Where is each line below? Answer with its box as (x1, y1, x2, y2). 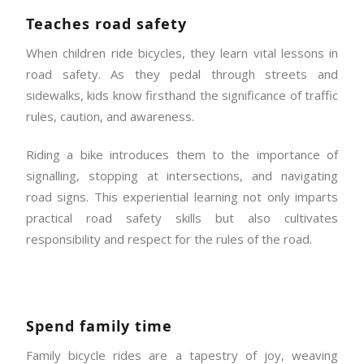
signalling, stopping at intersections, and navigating (26, 167, 338, 184)
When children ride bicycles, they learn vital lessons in (26, 44, 338, 61)
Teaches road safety (26, 14, 192, 34)
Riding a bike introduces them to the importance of (26, 145, 338, 162)
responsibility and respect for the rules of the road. (26, 230, 315, 247)
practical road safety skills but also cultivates (26, 209, 338, 226)
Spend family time (26, 315, 177, 336)
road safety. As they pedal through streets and (26, 65, 338, 82)
